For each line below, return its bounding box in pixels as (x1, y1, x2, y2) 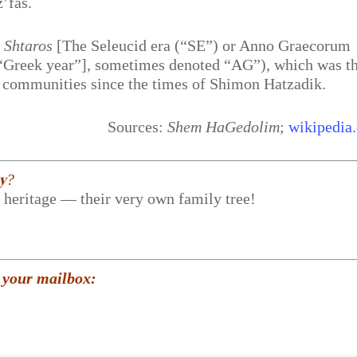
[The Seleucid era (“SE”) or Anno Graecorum (53, 37, 351, 54)
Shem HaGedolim (167, 118, 280, 135)
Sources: (107, 118, 167, 135)
